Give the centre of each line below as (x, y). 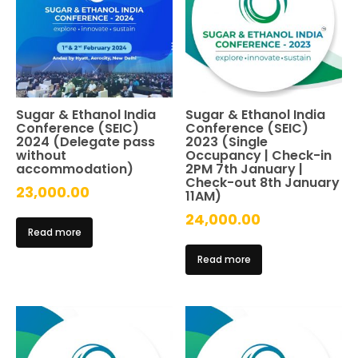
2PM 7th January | (245, 169)
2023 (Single (227, 141)
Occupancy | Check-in (259, 155)
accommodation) (75, 169)
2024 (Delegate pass (86, 141)
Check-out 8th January (263, 182)
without (41, 155)
